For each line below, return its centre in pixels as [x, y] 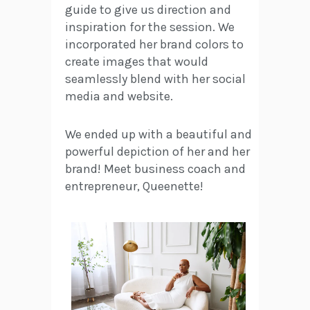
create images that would [137, 62]
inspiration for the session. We [150, 27]
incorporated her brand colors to [154, 45]
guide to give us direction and [148, 10]
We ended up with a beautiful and [158, 135]
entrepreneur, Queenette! [134, 186]
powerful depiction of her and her [157, 152]
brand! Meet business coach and [155, 169]
